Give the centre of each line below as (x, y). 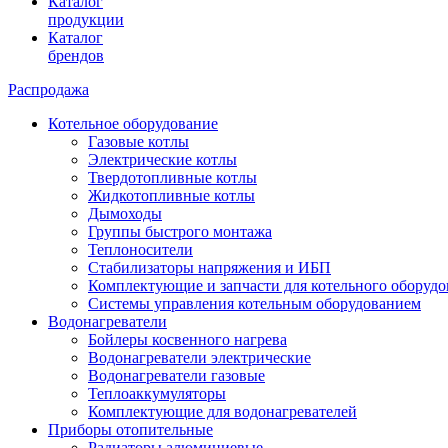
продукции (86, 19)
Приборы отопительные (130, 429)
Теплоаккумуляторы (157, 393)
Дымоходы (125, 213)
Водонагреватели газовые (176, 375)
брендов (76, 55)
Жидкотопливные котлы (171, 195)
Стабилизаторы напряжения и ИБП (209, 267)
